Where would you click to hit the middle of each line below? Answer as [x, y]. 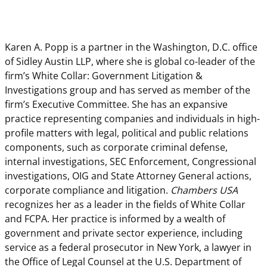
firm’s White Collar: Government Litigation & [104, 76]
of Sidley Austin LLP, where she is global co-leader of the [130, 62]
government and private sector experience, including [124, 233]
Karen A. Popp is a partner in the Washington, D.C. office [131, 47]
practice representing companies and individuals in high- [132, 119]
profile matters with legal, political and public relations [127, 133]
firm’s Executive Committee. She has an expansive [116, 105]
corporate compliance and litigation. [88, 190]
